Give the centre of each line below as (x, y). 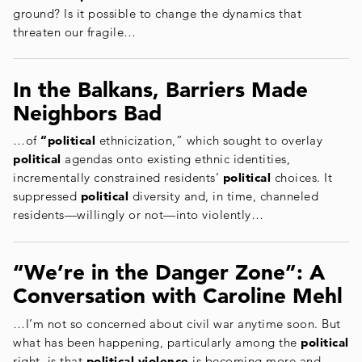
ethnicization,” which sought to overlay (209, 141)
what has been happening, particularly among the (157, 342)
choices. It (301, 178)
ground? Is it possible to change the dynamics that (157, 13)
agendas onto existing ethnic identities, (175, 159)
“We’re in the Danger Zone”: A (169, 273)
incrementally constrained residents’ (118, 178)
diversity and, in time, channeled (223, 196)
